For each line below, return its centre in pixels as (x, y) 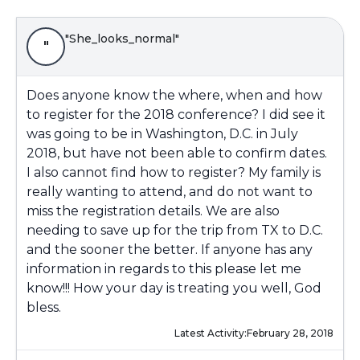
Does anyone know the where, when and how (174, 95)
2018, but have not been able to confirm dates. (177, 153)
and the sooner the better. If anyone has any (170, 250)
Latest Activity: (211, 333)
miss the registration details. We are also (153, 211)
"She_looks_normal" (122, 39)
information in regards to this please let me (164, 269)
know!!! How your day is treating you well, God (174, 288)
